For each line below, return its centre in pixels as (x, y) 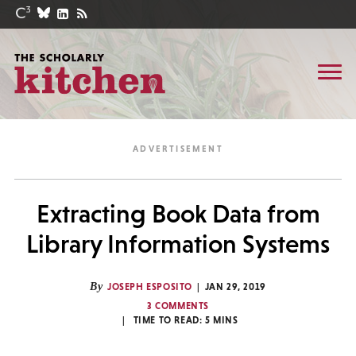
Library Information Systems (178, 244)
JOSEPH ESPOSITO (150, 287)
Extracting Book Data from (178, 214)
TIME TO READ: (169, 320)
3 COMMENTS (178, 306)
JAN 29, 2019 (235, 287)
